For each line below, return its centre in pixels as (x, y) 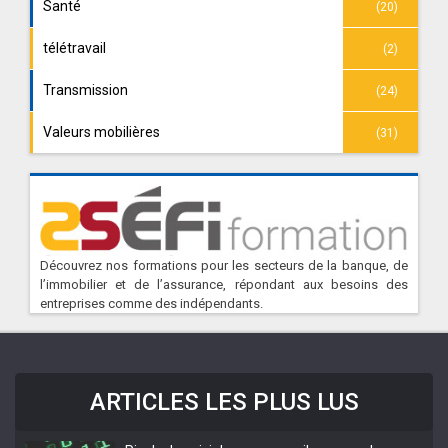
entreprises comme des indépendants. (151, 303)
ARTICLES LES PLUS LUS (224, 402)
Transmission (85, 90)
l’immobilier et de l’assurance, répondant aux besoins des (224, 284)
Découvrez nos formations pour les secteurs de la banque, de (224, 265)
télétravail (74, 48)
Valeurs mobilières (101, 132)
